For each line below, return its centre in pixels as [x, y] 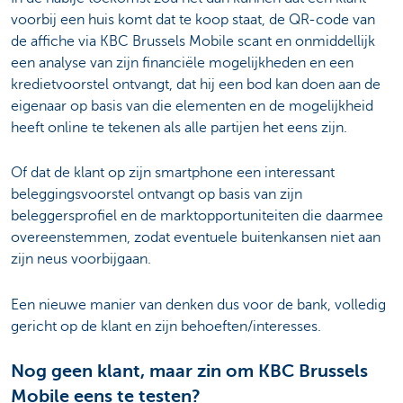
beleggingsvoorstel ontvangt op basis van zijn [157, 195]
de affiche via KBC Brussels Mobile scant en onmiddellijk [193, 41]
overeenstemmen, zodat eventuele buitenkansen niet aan [196, 238]
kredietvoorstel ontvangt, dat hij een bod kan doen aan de [196, 84]
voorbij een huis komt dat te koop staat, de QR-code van [193, 19]
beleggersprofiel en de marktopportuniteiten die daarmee [197, 216]
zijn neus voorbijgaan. [81, 260]
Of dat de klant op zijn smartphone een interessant [173, 173]
